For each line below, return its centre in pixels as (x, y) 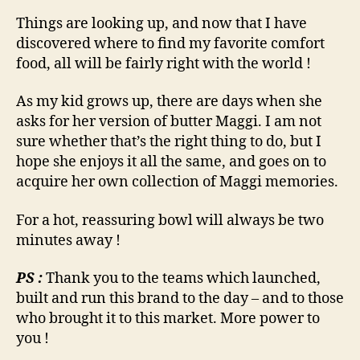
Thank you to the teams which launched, (183, 279)
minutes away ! (68, 240)
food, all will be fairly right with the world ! (164, 63)
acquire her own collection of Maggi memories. (177, 182)
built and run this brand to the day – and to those (180, 299)
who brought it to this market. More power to (168, 319)
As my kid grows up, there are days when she (169, 102)
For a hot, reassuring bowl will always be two (170, 220)
